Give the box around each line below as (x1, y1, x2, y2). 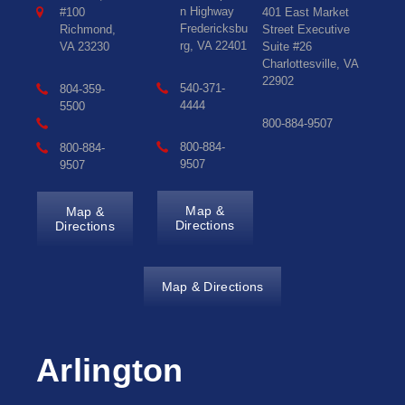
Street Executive (262, 23, 351, 37)
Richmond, (60, 23, 116, 37)
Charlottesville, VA (262, 57, 359, 71)
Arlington (36, 353, 184, 390)
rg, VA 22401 (179, 39, 247, 53)
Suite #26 (262, 40, 313, 54)
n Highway (179, 5, 234, 19)
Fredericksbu (179, 22, 248, 36)
